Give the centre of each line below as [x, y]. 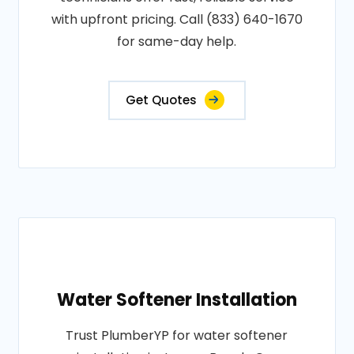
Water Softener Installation [177, 300]
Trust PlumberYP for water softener [177, 335]
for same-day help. [177, 41]
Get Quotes [161, 100]
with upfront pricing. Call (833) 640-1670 [177, 19]
